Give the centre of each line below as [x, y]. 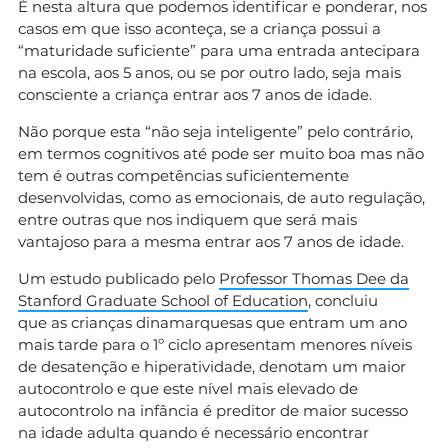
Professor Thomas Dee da [314, 278]
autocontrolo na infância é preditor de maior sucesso [213, 410]
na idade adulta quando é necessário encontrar [193, 432]
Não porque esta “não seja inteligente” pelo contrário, [215, 131]
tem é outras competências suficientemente [183, 175]
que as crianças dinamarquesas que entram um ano [212, 322]
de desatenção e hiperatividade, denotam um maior [212, 366]
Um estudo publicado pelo [118, 278]
